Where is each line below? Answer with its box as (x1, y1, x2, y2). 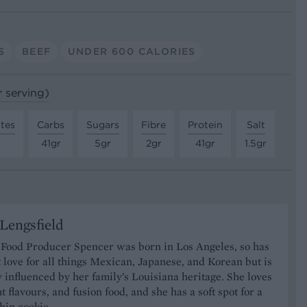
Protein (188, 119, 223, 132)
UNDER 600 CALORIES (67, 45, 196, 58)
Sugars (86, 119, 119, 132)
